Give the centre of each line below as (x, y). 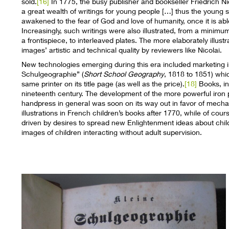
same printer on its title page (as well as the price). (103, 83)
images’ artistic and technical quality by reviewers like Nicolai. (122, 50)
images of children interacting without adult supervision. (112, 132)
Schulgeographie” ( (53, 74)
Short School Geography (124, 74)
